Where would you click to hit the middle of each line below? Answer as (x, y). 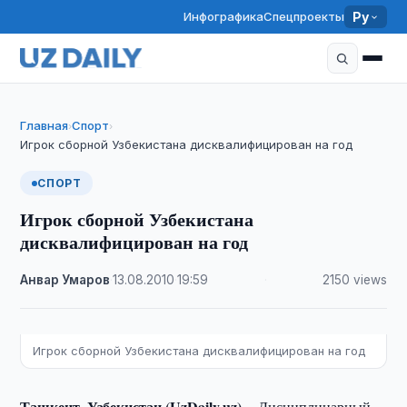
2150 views (354, 280)
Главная (45, 125)
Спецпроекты (304, 16)
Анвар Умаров (65, 280)
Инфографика (224, 16)
